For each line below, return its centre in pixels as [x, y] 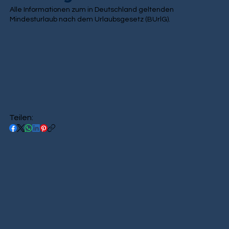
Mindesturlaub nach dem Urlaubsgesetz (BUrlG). [90, 20]
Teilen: [21, 118]
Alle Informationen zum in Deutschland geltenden [92, 10]
